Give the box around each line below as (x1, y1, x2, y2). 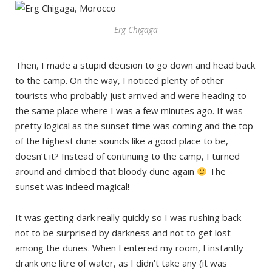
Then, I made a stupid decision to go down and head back (15, 59, 255, 72)
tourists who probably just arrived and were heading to (15, 89, 246, 102)
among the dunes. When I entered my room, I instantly (15, 242, 243, 254)
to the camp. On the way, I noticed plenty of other (15, 74, 224, 87)
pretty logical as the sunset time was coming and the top (15, 120, 253, 132)
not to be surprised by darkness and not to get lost (15, 226, 231, 239)
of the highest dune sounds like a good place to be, (15, 135, 228, 148)
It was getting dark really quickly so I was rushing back (15, 211, 241, 224)
